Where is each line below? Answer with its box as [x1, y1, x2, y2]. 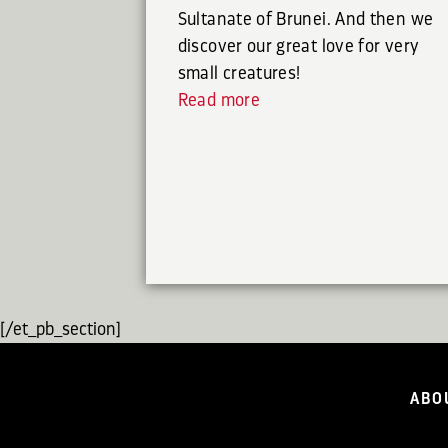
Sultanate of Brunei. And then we [177, 10, 434, 29]
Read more [177, 91, 260, 110]
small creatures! [177, 64, 301, 83]
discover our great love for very [177, 37, 419, 56]
